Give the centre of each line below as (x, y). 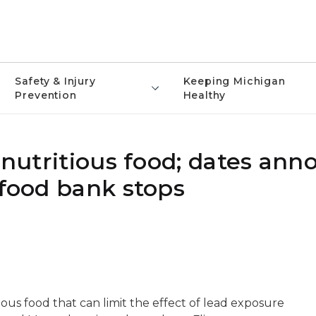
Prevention (46, 95)
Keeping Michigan (234, 81)
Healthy (205, 95)
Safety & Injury (55, 81)
